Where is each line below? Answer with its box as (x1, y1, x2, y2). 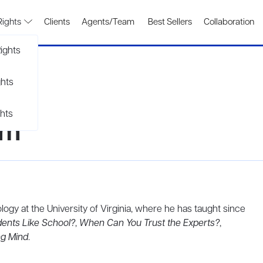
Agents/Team (82, 16, 134, 28)
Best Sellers (146, 16, 192, 28)
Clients (44, 16, 70, 28)
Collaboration (204, 16, 254, 28)
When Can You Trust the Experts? (79, 217, 220, 230)
